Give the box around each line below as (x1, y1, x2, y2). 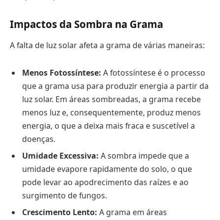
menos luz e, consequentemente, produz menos (22, 107, 201, 118)
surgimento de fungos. (22, 190, 107, 201)
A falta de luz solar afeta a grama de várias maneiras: (10, 40, 205, 51)
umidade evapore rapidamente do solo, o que (22, 163, 192, 174)
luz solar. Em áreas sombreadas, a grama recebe (22, 93, 201, 105)
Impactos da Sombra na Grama (10, 17, 163, 31)
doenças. (22, 133, 55, 144)
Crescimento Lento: (22, 206, 97, 218)
